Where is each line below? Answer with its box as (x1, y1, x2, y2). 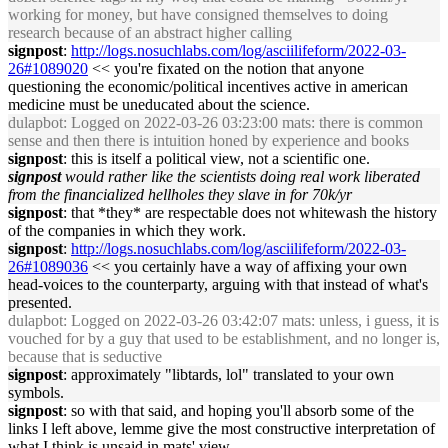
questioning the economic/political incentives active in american (8, 78, 408, 95)
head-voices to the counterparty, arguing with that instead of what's (8, 276, 428, 293)
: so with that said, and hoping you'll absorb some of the (63, 402, 414, 419)
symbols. (8, 384, 64, 401)
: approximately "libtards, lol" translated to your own (63, 366, 394, 383)
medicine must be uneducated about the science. (8, 96, 310, 113)
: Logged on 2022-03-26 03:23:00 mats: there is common (63, 114, 423, 131)
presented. (8, 294, 72, 311)
